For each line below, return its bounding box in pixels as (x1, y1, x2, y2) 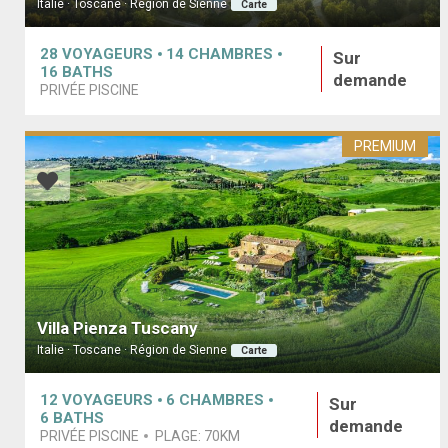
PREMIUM (354, 137, 417, 154)
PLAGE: (155, 428, 204, 445)
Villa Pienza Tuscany (37, 317, 198, 338)
